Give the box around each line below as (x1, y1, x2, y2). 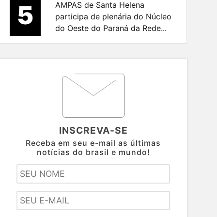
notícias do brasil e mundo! (36, 147, 150, 157)
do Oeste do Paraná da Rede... (55, 23, 167, 33)
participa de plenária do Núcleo (55, 12, 171, 22)
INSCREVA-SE (59, 124, 128, 137)
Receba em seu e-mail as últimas (26, 138, 161, 148)
